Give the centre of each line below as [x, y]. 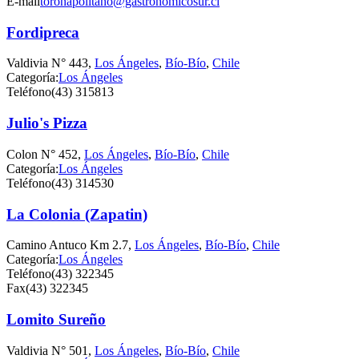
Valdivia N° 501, [50, 350]
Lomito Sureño [56, 320]
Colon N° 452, [45, 154]
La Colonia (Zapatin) [77, 214]
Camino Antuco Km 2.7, [71, 245]
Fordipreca [43, 32]
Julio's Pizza [47, 123]
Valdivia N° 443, [50, 63]
